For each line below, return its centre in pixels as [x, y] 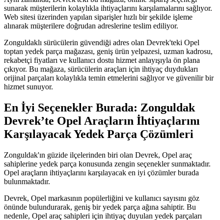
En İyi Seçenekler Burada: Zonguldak [99, 108]
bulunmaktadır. [27, 182]
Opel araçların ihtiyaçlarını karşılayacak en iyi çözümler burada [101, 173]
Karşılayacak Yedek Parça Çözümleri [99, 134]
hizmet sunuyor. [28, 87]
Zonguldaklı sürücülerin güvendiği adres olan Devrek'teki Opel [102, 43]
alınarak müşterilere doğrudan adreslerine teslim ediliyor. [91, 26]
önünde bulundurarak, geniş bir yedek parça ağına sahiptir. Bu [100, 207]
